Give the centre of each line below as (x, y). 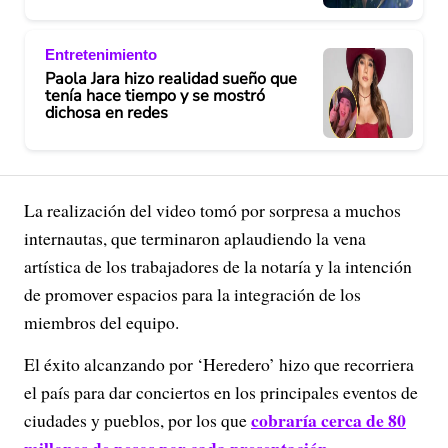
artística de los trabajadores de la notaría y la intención (218, 266)
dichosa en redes (106, 112)
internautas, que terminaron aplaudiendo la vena (195, 238)
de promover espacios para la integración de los (192, 294)
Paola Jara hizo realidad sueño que (171, 78)
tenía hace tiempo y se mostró (155, 95)
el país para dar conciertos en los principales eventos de (221, 392)
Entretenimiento (101, 54)
